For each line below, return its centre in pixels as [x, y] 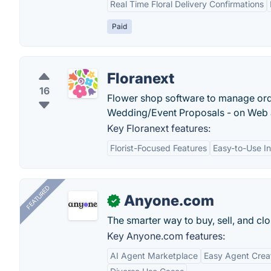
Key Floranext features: [159, 128]
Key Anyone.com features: [166, 236]
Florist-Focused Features [158, 148]
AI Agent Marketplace [154, 256]
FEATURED [38, 198]
